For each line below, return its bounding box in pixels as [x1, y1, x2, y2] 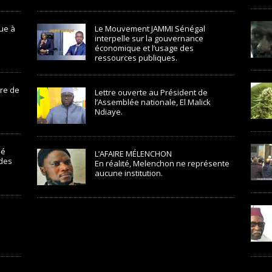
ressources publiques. [94, 52, 177, 63]
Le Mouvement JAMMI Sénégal [94, 23, 205, 34]
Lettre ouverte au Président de [94, 87, 208, 98]
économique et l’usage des [94, 42, 194, 53]
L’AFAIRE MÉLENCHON [94, 148, 172, 159]
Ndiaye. [94, 106, 123, 117]
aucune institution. [94, 168, 163, 178]
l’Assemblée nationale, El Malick [94, 97, 211, 107]
